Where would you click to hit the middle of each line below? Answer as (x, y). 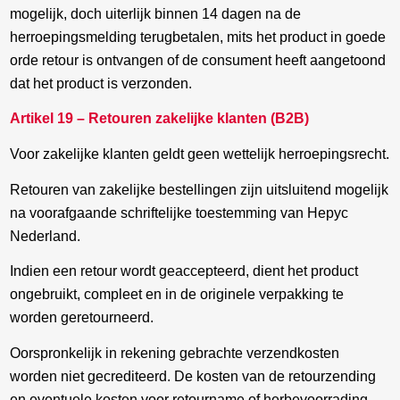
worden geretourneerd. (82, 318)
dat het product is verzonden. (101, 83)
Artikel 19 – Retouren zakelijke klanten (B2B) (160, 119)
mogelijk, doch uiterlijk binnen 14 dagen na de (156, 13)
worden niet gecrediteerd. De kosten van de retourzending (193, 376)
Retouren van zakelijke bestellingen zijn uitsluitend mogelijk (200, 189)
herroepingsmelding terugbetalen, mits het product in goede (198, 37)
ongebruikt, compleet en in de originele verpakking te (177, 295)
